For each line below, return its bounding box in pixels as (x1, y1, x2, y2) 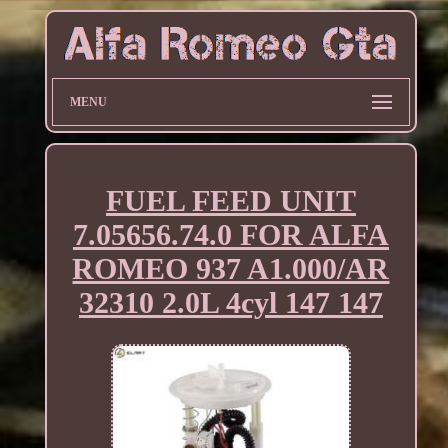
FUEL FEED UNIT (105, 183, 356, 217)
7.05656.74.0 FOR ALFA (72, 217, 389, 251)
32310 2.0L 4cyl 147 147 (78, 285, 383, 319)
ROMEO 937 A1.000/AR (72, 251, 390, 285)
